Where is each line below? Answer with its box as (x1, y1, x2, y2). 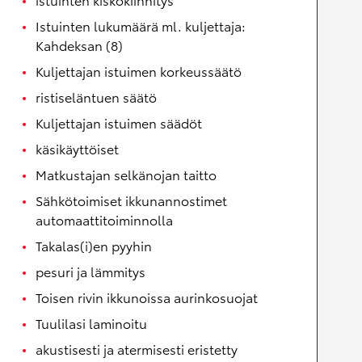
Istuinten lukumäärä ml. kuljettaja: (36, 16, 246, 36)
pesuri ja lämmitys (36, 262, 145, 281)
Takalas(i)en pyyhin (36, 236, 152, 255)
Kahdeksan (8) (36, 36, 123, 55)
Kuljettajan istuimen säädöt (36, 113, 202, 133)
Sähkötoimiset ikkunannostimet (36, 191, 227, 210)
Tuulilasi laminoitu (36, 314, 147, 333)
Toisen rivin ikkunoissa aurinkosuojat (36, 288, 258, 307)
